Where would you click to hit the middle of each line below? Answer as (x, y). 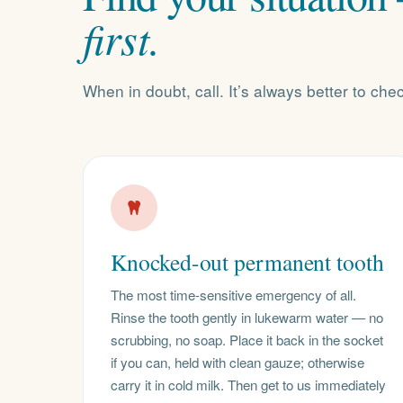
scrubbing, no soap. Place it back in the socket (247, 339)
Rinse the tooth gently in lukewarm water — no (247, 317)
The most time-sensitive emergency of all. (234, 294)
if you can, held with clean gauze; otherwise (238, 362)
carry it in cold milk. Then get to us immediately (249, 384)
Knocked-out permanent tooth (247, 262)
